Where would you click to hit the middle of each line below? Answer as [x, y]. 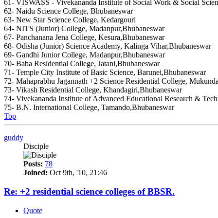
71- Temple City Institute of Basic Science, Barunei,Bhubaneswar [105, 73]
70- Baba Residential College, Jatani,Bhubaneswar [82, 64]
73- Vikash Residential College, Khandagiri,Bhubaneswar [93, 90]
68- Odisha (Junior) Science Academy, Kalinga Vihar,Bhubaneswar [108, 46]
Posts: [33, 164]
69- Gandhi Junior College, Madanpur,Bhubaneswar [84, 55]
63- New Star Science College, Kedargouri [70, 20]
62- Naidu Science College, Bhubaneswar [68, 11]
